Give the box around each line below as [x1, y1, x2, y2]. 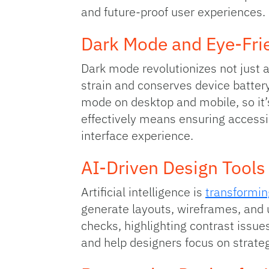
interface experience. [81, 127, 193, 144]
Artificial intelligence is [81, 184, 205, 201]
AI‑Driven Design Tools [81, 156, 265, 180]
